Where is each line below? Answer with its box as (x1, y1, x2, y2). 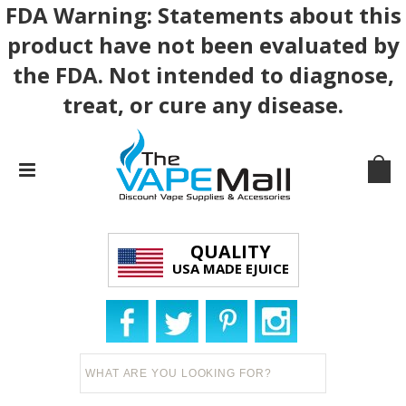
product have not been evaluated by (6, 30, 400, 60)
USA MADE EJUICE (171, 258, 289, 277)
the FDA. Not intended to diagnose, (12, 60, 394, 90)
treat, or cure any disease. (63, 90, 343, 120)
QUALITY (189, 238, 271, 264)
